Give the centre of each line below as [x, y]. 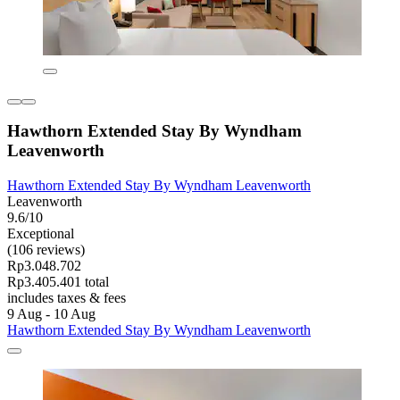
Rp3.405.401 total [58, 282]
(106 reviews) [46, 250]
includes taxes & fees [67, 298]
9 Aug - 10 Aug [51, 314]
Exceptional [41, 234]
